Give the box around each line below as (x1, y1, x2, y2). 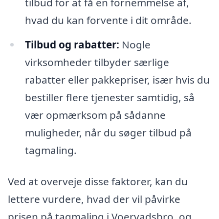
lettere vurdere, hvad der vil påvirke (8, 192, 180, 206)
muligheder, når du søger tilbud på (24, 126, 192, 140)
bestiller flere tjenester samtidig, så (24, 90, 195, 105)
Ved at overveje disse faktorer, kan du (8, 174, 188, 188)
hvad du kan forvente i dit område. (24, 13, 192, 27)
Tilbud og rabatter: (24, 38, 119, 52)
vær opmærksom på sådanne (24, 108, 166, 122)
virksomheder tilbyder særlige (24, 55, 169, 69)
